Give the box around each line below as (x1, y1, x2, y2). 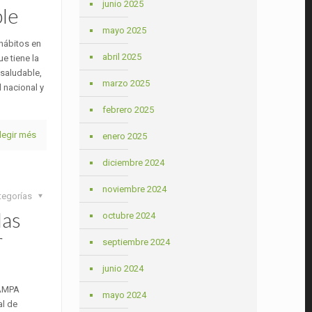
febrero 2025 (102, 104, 155, 115)
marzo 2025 (102, 78, 150, 88)
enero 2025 (102, 131, 148, 141)
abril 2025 (102, 52, 142, 62)
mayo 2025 (102, 25, 147, 36)
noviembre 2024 (102, 184, 167, 194)
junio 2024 (102, 263, 144, 274)
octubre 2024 (102, 210, 156, 221)
